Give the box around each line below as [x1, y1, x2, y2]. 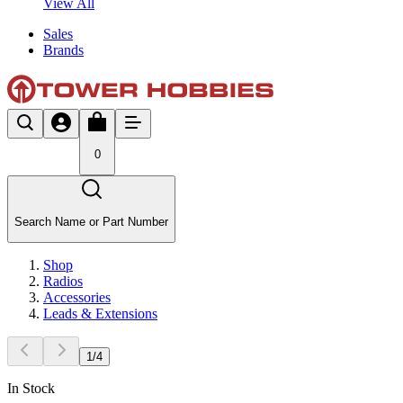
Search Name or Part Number [14, 214, 168, 228]
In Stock [7, 380, 55, 396]
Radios [43, 273, 83, 289]
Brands [43, 41, 84, 58]
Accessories [43, 289, 111, 305]
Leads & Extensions [43, 305, 157, 321]
